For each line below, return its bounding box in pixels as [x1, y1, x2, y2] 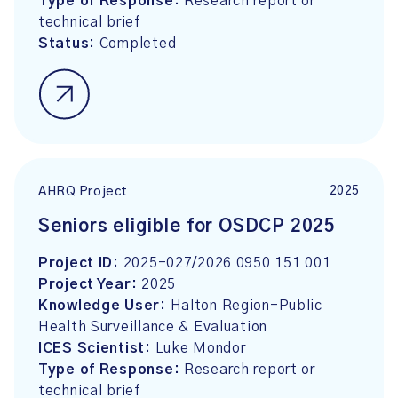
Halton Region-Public [170, 298, 322, 313]
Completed [99, 36, 177, 51]
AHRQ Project [38, 186, 128, 199]
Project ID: [38, 256, 123, 270]
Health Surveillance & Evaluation [38, 320, 268, 334]
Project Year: [38, 277, 142, 291]
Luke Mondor [155, 341, 246, 355]
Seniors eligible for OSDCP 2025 [38, 218, 337, 235]
